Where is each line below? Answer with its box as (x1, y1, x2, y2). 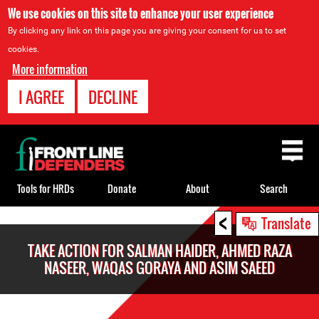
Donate (107, 180, 136, 196)
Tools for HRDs (16, 180, 74, 196)
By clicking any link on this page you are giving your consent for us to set (8, 26, 287, 36)
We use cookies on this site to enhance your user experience (8, 5, 274, 22)
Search (260, 180, 288, 196)
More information (12, 61, 88, 78)
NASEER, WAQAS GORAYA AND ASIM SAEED (44, 257, 275, 278)
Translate (261, 213, 311, 233)
